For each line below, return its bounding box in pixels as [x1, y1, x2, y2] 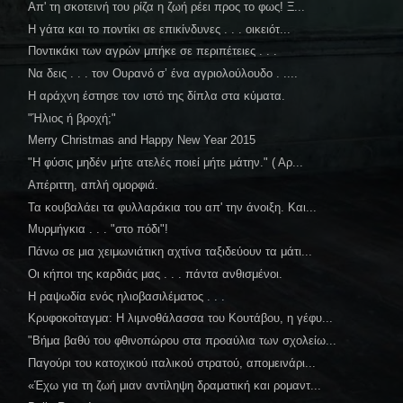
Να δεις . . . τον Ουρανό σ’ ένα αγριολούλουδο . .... [28, 67, 299, 80]
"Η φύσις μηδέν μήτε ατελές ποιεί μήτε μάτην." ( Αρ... [28, 156, 304, 169]
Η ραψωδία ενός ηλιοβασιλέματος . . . [28, 289, 226, 303]
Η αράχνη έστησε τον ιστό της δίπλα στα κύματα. [28, 88, 286, 103]
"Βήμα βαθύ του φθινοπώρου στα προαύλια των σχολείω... [28, 334, 337, 347]
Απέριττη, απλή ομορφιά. [28, 177, 159, 192]
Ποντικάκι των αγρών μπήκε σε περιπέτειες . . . [28, 44, 278, 58]
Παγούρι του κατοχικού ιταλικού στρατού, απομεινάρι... [28, 355, 317, 370]
